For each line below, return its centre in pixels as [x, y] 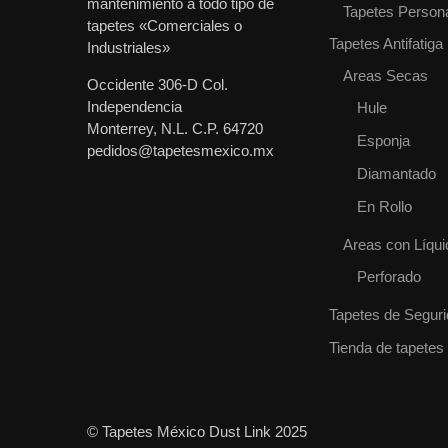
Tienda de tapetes [386, 347]
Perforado [389, 276]
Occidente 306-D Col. [157, 85]
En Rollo [384, 206]
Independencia [134, 107]
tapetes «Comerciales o [164, 26]
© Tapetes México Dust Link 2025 [197, 431]
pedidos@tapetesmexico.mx [180, 151]
